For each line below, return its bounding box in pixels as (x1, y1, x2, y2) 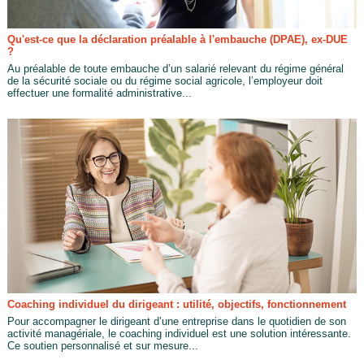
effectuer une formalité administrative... (6, 87, 192, 100)
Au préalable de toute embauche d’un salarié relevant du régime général (6, 63, 344, 76)
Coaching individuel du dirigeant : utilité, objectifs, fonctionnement (6, 297, 346, 310)
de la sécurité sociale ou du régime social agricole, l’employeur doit (6, 75, 323, 88)
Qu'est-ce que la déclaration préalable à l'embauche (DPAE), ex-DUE (6, 33, 348, 46)
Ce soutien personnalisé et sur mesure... (6, 339, 198, 352)
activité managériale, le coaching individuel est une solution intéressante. (6, 327, 351, 340)
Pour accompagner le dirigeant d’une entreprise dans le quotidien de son (6, 314, 346, 327)
